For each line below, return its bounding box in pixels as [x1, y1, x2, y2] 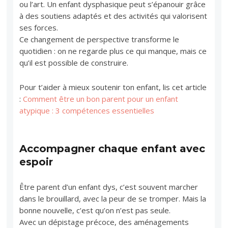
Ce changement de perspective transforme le [19, 34, 180, 44]
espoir [19, 155, 53, 168]
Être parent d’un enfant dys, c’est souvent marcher [19, 181, 198, 192]
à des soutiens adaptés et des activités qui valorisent [19, 10, 208, 21]
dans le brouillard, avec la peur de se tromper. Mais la [19, 193, 207, 204]
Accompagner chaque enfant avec [19, 142, 206, 155]
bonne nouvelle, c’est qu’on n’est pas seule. [19, 205, 171, 215]
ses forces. [19, 22, 59, 33]
